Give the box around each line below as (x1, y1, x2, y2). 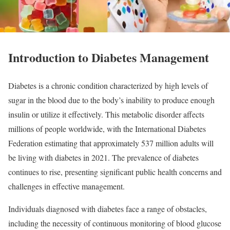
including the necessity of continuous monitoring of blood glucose (8, 217, 221, 228)
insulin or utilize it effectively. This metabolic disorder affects (8, 108, 204, 120)
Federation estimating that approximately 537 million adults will (8, 137, 214, 148)
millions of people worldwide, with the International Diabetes (8, 123, 206, 134)
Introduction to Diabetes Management (8, 48, 209, 66)
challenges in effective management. (8, 180, 125, 191)
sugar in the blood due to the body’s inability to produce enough (8, 94, 215, 105)
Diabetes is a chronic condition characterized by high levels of (8, 80, 208, 91)
